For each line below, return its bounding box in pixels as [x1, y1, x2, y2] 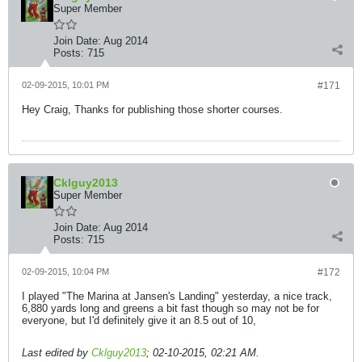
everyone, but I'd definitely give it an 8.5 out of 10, [22, 314, 256, 326]
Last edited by [22, 347, 91, 359]
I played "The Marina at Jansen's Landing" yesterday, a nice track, [22, 290, 332, 302]
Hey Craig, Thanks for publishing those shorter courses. [22, 103, 283, 116]
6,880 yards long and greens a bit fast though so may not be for [22, 302, 319, 314]
